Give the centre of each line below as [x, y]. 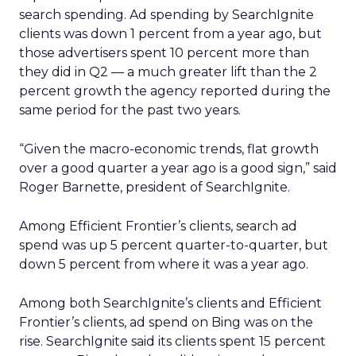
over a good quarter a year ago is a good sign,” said [178, 168]
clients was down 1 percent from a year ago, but [170, 34]
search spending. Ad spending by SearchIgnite [166, 15]
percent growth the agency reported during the [175, 91]
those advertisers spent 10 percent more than [164, 53]
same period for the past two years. [130, 110]
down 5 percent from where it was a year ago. [164, 264]
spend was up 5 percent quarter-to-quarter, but [174, 245]
